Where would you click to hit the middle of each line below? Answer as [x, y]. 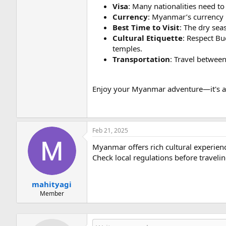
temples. [127, 48]
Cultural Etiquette [148, 38]
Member [52, 193]
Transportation [141, 59]
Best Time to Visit [146, 27]
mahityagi [52, 184]
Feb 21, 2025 [110, 130]
